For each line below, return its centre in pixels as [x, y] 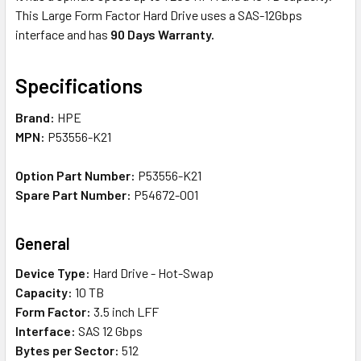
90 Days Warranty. [162, 34]
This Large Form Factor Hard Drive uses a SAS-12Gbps [159, 15]
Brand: [35, 117]
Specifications [79, 85]
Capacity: [44, 292]
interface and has [63, 34]
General [43, 243]
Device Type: [53, 272]
